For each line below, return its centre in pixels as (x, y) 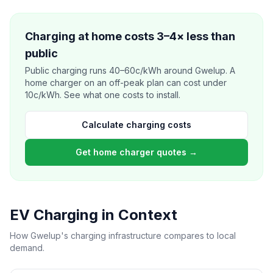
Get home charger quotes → (136, 152)
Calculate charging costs (136, 125)
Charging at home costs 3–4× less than (130, 36)
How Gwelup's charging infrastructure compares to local (123, 236)
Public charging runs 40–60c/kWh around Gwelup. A (130, 70)
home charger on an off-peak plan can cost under (126, 83)
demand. (27, 248)
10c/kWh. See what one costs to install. (103, 95)
